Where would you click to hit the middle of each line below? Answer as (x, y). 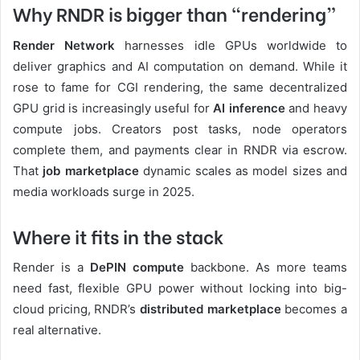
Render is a (51, 268)
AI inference (249, 108)
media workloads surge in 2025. (104, 191)
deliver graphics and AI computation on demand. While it (180, 66)
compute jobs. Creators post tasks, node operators (180, 129)
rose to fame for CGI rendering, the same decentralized (180, 87)
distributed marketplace (211, 309)
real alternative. (57, 330)
